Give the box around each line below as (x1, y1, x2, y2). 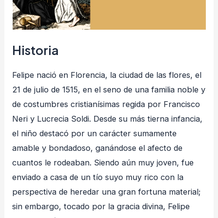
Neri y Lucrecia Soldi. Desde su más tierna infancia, (12, 113, 203, 124)
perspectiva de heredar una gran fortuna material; (12, 186, 201, 197)
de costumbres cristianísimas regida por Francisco (12, 99, 200, 109)
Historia (12, 42, 59, 58)
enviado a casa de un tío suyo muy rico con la (12, 172, 184, 182)
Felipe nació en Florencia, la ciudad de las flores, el (12, 70, 202, 80)
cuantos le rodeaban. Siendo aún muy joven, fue (12, 157, 194, 167)
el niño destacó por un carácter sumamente (12, 128, 177, 138)
